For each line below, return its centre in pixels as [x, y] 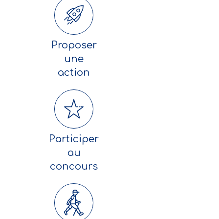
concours [74, 166]
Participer [74, 139]
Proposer [74, 45]
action [74, 73]
